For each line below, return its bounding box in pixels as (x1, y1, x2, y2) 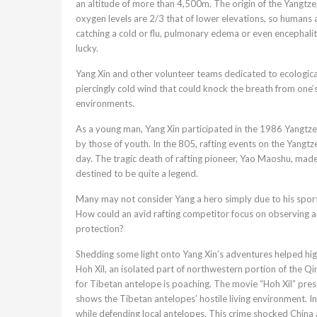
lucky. (76, 42, 98, 54)
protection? (76, 223, 124, 235)
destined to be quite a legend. (76, 168, 198, 180)
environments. (76, 98, 134, 110)
